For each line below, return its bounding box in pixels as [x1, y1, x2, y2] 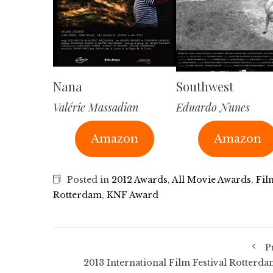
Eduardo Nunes [175, 100, 250, 115]
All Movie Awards [172, 174, 251, 186]
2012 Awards [112, 174, 168, 186]
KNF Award [107, 190, 158, 201]
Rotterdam [53, 190, 102, 201]
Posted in [65, 174, 112, 186]
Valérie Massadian [53, 100, 138, 115]
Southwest [175, 78, 233, 95]
